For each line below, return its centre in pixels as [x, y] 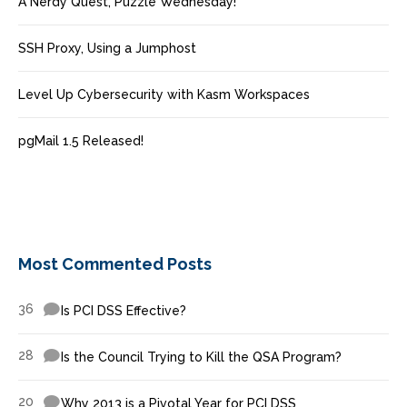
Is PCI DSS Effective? [124, 311]
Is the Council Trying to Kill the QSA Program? [201, 357]
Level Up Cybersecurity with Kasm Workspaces [164, 95]
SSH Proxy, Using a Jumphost [107, 49]
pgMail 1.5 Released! [81, 141]
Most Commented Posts [115, 264]
